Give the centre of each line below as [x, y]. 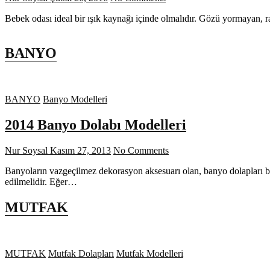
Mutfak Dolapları [81, 253]
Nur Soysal [26, 151]
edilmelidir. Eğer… [41, 182]
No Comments [141, 151]
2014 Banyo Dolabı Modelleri [96, 125]
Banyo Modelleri [75, 99]
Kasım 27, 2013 [79, 151]
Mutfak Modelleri [150, 253]
